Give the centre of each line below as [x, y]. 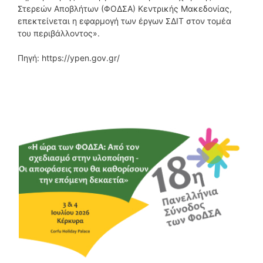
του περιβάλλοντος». [59, 33]
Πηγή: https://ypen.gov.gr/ [69, 58]
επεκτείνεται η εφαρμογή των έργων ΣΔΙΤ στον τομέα [124, 21]
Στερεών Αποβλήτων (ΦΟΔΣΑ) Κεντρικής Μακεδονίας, [125, 8]
